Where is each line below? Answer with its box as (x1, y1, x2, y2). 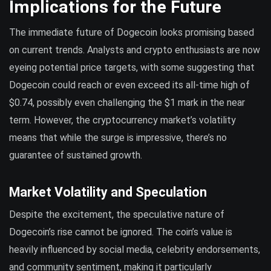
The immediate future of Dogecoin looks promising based (9, 27, 254, 39)
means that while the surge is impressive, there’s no (9, 132, 227, 144)
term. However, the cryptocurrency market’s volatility (9, 114, 236, 126)
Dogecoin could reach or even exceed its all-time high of (9, 79, 250, 91)
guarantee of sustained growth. (9, 149, 142, 162)
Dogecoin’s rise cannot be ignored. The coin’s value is (9, 226, 232, 238)
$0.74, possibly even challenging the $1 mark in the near (9, 97, 245, 109)
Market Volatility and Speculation (9, 184, 207, 200)
